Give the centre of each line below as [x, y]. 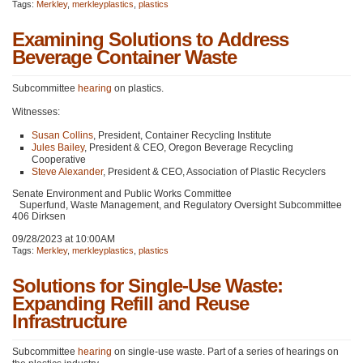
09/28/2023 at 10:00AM [64, 239]
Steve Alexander [67, 172]
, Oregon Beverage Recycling [228, 148]
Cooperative [59, 160]
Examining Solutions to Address [150, 39]
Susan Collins [62, 136]
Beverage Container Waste [124, 57]
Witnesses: [36, 111]
